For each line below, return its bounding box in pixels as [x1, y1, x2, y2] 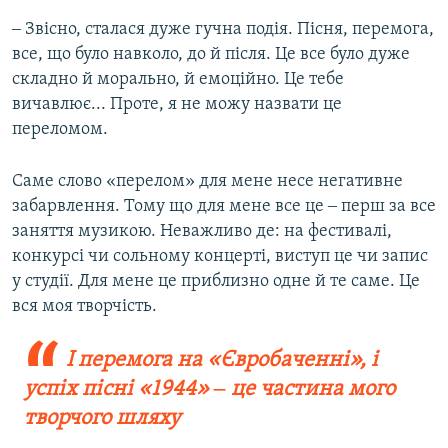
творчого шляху [24, 407, 181, 431]
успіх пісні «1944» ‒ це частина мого [24, 378, 395, 402]
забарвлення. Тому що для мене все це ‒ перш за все [12, 197, 436, 217]
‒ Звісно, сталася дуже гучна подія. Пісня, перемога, [12, 20, 434, 40]
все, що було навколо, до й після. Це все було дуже [12, 45, 410, 65]
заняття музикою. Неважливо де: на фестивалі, [12, 222, 392, 242]
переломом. [12, 120, 108, 140]
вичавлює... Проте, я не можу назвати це [12, 95, 342, 115]
